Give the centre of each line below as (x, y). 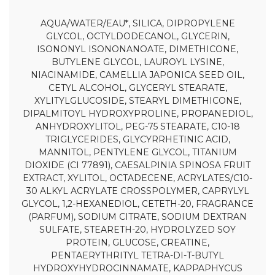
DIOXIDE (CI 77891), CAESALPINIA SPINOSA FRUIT (137, 165)
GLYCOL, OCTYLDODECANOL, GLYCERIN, (137, 36)
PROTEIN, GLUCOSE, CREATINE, (137, 242)
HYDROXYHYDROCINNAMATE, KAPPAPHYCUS (137, 268)
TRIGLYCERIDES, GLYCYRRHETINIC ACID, (137, 139)
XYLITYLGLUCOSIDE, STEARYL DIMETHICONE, (137, 100)
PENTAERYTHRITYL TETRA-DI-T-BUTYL (137, 255)
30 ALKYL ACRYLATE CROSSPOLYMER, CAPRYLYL (137, 191)
